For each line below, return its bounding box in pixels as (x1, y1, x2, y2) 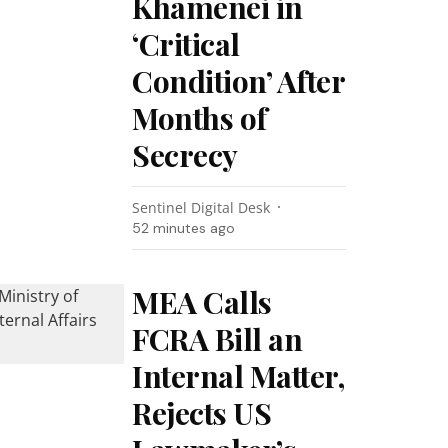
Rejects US (132, 393, 272, 433)
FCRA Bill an (132, 319, 303, 359)
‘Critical (132, 24, 240, 64)
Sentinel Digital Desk (132, 198, 271, 217)
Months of (132, 98, 267, 138)
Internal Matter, (132, 356, 345, 396)
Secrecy (132, 135, 238, 175)
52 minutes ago (132, 219, 236, 237)
